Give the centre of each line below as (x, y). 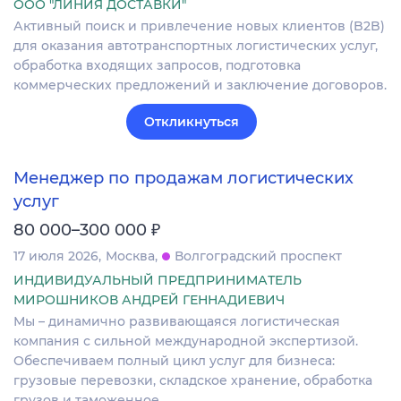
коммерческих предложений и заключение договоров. (200, 85)
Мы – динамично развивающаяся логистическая (177, 322)
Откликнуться (192, 121)
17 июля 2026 (56, 256)
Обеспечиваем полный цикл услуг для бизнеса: (174, 361)
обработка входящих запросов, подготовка (157, 65)
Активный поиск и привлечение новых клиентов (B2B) (199, 26)
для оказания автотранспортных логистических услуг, (196, 45)
